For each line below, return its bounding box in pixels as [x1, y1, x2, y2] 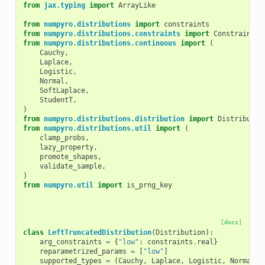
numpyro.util [43, 180, 93, 189]
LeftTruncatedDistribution [47, 228, 151, 237]
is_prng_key [126, 180, 172, 189]
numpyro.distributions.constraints [43, 29, 180, 38]
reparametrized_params [39, 247, 127, 256]
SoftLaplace [39, 86, 85, 95]
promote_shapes [39, 152, 98, 161]
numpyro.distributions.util [43, 124, 151, 132]
